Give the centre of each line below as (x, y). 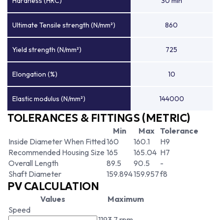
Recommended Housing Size (56, 152)
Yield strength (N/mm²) (47, 50)
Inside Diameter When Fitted (57, 141)
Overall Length (33, 163)
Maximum (125, 199)
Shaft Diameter (35, 174)
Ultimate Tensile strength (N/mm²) (64, 25)
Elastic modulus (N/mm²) (49, 99)
